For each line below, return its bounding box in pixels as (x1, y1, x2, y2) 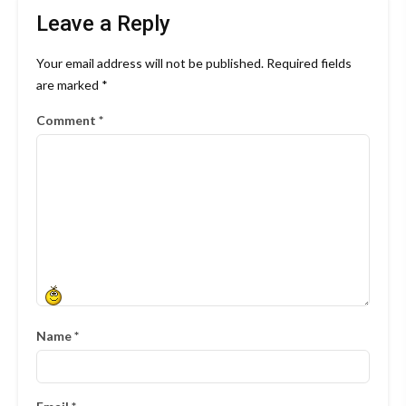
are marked (36, 77, 101, 93)
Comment (36, 112, 99, 129)
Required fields (266, 55, 352, 72)
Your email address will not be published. (36, 55, 264, 72)
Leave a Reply (36, 11, 170, 37)
